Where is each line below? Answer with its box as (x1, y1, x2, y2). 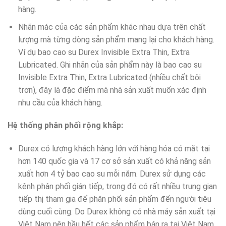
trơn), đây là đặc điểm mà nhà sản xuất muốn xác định (18, 85, 206, 95)
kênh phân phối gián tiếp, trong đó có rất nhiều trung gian (18, 182, 217, 192)
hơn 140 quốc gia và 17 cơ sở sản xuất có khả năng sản (18, 156, 211, 166)
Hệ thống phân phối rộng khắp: (8, 121, 123, 131)
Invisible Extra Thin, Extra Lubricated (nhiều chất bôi (18, 72, 201, 82)
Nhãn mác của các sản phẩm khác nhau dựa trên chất (18, 22, 206, 32)
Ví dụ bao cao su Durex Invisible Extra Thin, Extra (18, 47, 190, 57)
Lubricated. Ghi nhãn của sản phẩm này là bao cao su (18, 60, 202, 70)
